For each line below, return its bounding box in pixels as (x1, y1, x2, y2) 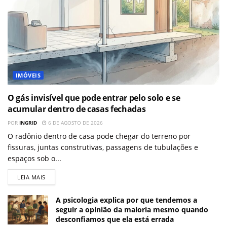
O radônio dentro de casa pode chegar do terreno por (8, 131, 191, 141)
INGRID (19, 119, 37, 127)
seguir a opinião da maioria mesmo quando (56, 205, 208, 215)
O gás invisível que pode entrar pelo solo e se (8, 92, 180, 104)
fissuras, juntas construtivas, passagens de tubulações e (8, 142, 198, 153)
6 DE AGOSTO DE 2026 (47, 119, 103, 127)
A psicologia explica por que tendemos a (56, 195, 197, 205)
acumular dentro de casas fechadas (8, 103, 146, 115)
